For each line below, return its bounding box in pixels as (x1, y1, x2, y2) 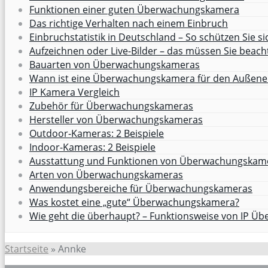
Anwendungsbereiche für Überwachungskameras (29, 181, 252, 195)
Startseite (5, 242, 48, 255)
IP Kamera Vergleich (29, 85, 120, 99)
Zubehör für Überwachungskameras (29, 99, 193, 112)
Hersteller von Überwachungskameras (29, 112, 203, 126)
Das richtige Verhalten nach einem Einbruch (29, 16, 228, 30)
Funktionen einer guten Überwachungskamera (29, 2, 239, 16)
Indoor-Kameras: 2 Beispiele (29, 140, 156, 154)
